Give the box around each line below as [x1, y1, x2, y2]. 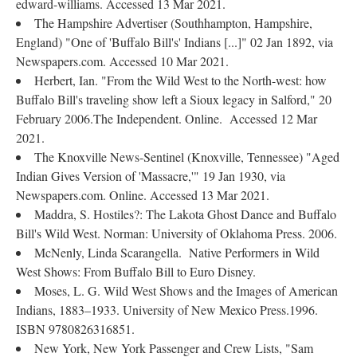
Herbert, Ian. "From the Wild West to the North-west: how [34, 72, 327, 88]
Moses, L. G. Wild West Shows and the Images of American [34, 282, 338, 299]
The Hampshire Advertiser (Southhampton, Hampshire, [34, 14, 312, 31]
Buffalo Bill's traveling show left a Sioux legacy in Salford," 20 [16, 91, 331, 108]
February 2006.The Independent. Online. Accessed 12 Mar [16, 110, 317, 127]
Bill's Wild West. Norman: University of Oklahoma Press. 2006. [16, 225, 337, 241]
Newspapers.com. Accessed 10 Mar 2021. [16, 53, 229, 69]
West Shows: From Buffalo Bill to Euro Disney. [16, 263, 256, 280]
